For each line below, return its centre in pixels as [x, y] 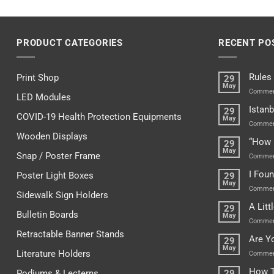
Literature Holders [54, 254]
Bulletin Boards [47, 214]
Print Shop [38, 77]
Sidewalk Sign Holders [62, 195]
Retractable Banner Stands [70, 234]
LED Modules [44, 97]
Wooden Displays [52, 136]
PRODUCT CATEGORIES [70, 43]
